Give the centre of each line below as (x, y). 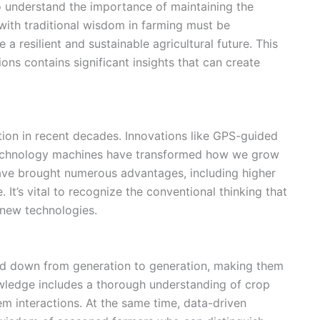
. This (264, 43)
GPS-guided (245, 136)
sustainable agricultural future (169, 43)
